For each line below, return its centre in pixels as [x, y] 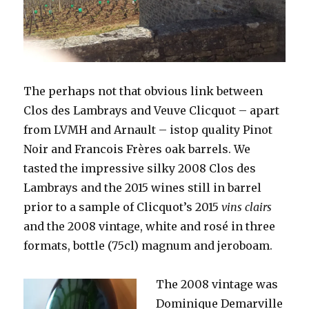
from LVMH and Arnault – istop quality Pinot [148, 130]
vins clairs [247, 207]
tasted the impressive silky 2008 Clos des [140, 169]
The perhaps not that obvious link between [143, 91]
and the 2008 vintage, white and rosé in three [150, 227]
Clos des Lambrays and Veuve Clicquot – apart [152, 111]
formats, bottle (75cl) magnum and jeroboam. [148, 246]
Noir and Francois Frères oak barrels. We [137, 149]
